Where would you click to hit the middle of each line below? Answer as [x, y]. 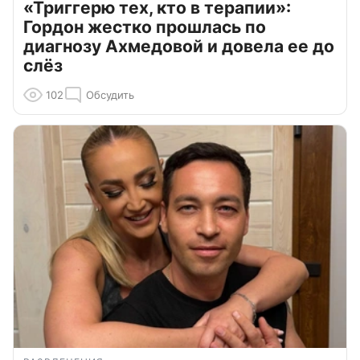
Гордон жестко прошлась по [145, 27]
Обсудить [110, 94]
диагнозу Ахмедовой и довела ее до [179, 46]
